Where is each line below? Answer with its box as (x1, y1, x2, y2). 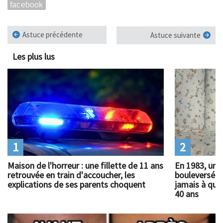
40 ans (174, 188, 199, 200)
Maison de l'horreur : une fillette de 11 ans (7, 160, 163, 172)
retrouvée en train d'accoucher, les (7, 169, 135, 181)
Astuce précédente (22, 29, 83, 39)
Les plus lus (12, 50, 55, 62)
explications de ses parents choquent (7, 179, 145, 191)
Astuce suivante (150, 30, 201, 40)
